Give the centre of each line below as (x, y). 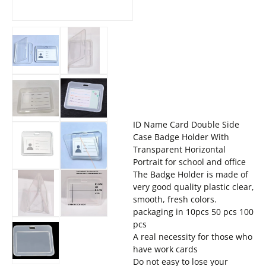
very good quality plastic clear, (194, 186)
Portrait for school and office (189, 161)
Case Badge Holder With (181, 137)
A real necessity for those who (193, 236)
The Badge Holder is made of (191, 174)
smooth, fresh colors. (175, 199)
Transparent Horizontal (179, 149)
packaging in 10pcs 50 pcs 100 (193, 211)
